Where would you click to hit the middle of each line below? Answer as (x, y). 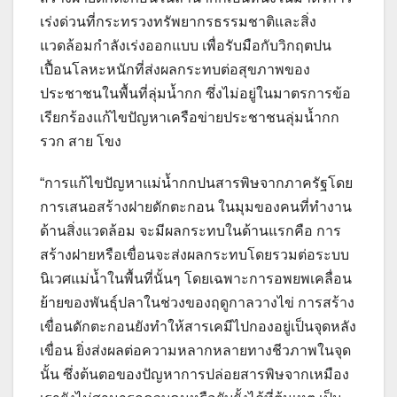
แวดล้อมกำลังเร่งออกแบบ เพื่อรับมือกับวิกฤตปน (186, 46)
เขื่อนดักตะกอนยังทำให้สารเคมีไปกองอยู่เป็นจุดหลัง (198, 327)
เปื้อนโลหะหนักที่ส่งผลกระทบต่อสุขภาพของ (175, 70)
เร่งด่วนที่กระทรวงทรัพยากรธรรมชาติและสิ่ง (178, 22)
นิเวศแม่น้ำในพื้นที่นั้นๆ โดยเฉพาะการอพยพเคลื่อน (196, 279)
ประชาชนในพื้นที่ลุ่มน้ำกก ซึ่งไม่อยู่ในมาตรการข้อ (195, 94)
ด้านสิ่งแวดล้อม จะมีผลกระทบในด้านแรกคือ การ (191, 231)
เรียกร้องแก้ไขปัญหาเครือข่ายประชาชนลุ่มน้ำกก (190, 118)
